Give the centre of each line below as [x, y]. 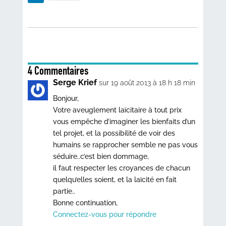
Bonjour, [66, 99]
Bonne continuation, [86, 203]
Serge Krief [75, 83]
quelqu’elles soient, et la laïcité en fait [115, 180]
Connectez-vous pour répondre [104, 215]
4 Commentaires [58, 71]
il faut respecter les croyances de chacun [121, 168]
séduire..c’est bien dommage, [101, 157]
